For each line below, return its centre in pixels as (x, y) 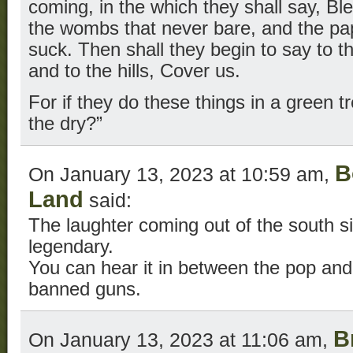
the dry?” (65, 124)
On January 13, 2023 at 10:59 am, (182, 175)
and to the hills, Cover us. (134, 71)
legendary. (71, 247)
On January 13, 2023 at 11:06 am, (181, 340)
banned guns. (85, 290)
